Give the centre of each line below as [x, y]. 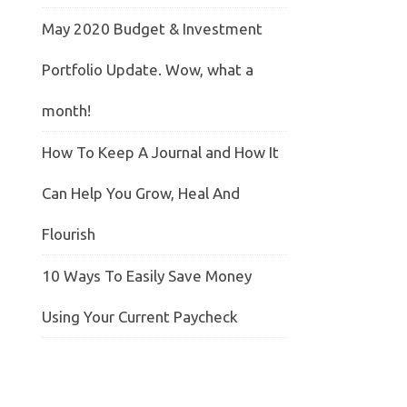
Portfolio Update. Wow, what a [148, 70]
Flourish [69, 234]
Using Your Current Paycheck [140, 317]
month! [66, 111]
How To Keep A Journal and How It [160, 153]
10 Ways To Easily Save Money [147, 276]
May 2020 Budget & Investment [152, 29]
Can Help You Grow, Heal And [141, 194]
